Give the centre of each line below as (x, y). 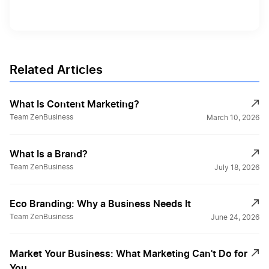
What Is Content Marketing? (74, 104)
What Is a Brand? (49, 154)
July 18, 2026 (237, 168)
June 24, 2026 (235, 218)
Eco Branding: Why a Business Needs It (100, 204)
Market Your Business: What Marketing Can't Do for (128, 254)
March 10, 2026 (233, 118)
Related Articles (56, 70)
